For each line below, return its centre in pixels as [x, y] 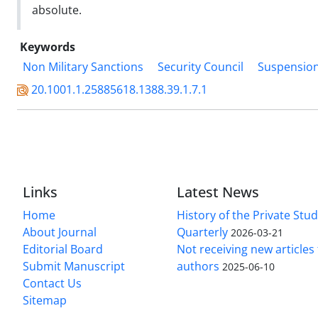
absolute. [57, 10]
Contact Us [52, 283]
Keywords [48, 46]
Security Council [201, 66]
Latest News [218, 192]
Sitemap [45, 300]
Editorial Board [63, 249]
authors [198, 266]
